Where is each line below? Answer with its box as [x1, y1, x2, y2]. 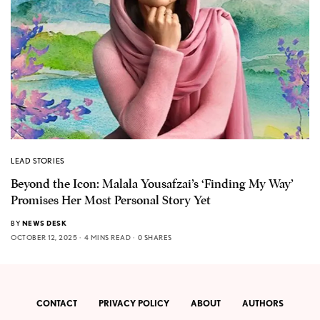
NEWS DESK [21, 218, 66, 227]
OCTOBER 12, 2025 [11, 232, 77, 241]
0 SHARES [137, 232, 172, 241]
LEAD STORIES [11, 155, 65, 166]
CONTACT [36, 298, 77, 309]
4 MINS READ [84, 232, 131, 241]
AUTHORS [242, 298, 284, 309]
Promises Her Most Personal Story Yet [11, 192, 211, 208]
